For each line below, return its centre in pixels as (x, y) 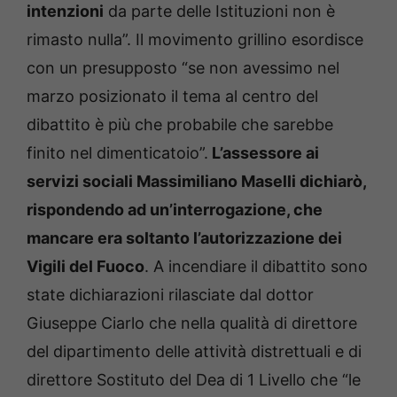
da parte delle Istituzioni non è (219, 12)
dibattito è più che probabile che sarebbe (180, 125)
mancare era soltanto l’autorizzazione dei (184, 238)
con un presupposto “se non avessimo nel (183, 68)
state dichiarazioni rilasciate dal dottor (170, 295)
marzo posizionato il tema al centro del (172, 97)
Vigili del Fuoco (86, 267)
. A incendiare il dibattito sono (256, 267)
